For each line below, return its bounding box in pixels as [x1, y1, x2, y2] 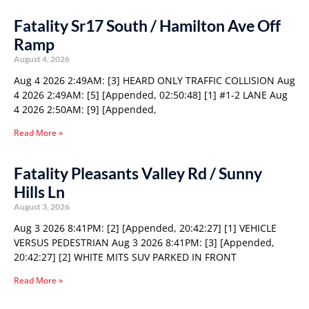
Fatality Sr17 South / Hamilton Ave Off [14, 16, 281, 35]
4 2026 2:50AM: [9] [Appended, [14, 103, 157, 116]
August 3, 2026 [14, 201, 70, 212]
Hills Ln [14, 182, 65, 201]
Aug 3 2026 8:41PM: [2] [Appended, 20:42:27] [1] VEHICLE [14, 221, 277, 235]
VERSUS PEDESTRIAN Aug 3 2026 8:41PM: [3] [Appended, [14, 236, 275, 249]
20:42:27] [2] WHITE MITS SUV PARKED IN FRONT [14, 250, 237, 263]
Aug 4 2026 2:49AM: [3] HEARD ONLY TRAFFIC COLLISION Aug [14, 74, 295, 87]
